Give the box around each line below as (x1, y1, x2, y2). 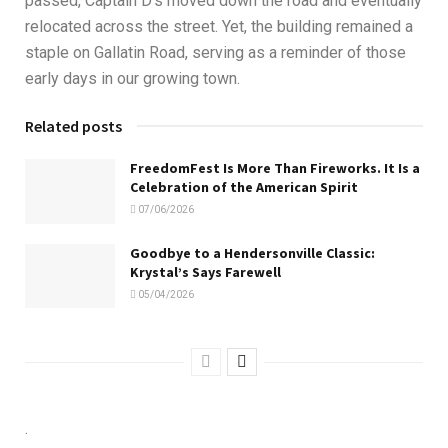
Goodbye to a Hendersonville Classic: (130, 243, 375, 262)
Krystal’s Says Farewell (130, 262, 281, 281)
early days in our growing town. (25, 69, 240, 89)
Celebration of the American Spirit (130, 178, 358, 197)
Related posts (25, 116, 122, 137)
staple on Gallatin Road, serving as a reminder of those (25, 43, 406, 63)
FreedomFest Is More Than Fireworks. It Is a (130, 159, 420, 178)
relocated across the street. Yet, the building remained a (25, 17, 413, 37)
